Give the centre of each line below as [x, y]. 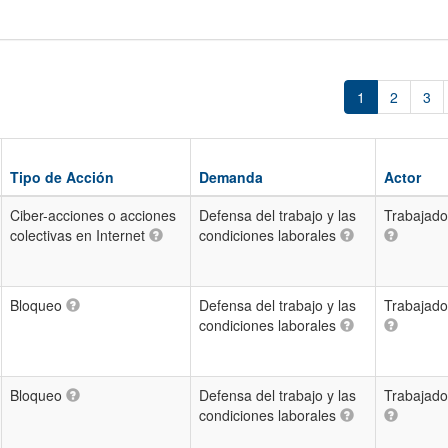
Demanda [231, 177]
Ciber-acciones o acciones [93, 215]
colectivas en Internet [79, 235]
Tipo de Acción [62, 177]
